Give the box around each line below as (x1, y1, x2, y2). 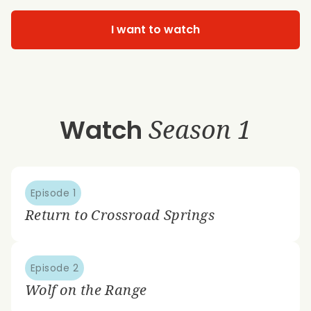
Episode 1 (31, 185, 76, 200)
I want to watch (111, 21, 200, 37)
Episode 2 (31, 260, 79, 275)
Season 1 (149, 112, 251, 146)
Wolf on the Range (25, 280, 147, 299)
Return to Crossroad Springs (25, 205, 215, 224)
